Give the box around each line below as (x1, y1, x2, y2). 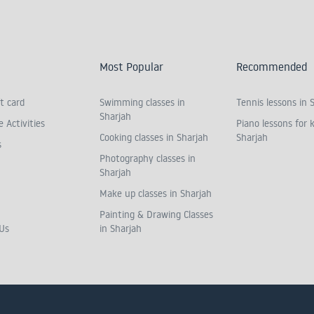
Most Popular (99, 60, 163, 74)
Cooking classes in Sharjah (99, 131, 208, 144)
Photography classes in (99, 152, 196, 165)
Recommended (235, 60, 307, 74)
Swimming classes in (99, 96, 185, 109)
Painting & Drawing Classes (99, 208, 213, 221)
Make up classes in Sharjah (99, 187, 212, 200)
